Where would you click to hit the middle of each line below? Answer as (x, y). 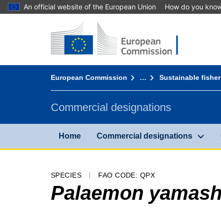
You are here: (74, 69)
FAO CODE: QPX (127, 175)
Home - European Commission (104, 25)
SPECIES (66, 175)
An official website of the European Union (90, 7)
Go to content (46, 27)
